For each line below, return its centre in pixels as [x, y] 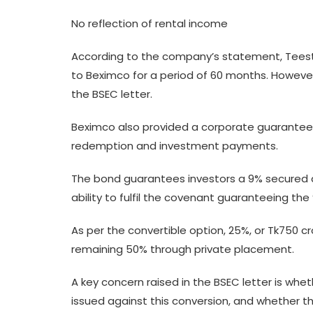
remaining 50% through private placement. [183, 249]
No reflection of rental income [150, 23]
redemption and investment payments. [175, 146]
